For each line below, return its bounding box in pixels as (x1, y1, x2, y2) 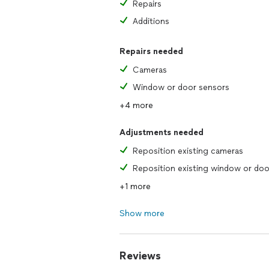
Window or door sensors (133, 82, 229, 92)
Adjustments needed (119, 127, 204, 138)
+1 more (119, 181, 151, 192)
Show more (119, 208, 165, 219)
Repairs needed (119, 46, 183, 56)
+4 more (119, 100, 153, 110)
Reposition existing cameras (133, 146, 243, 156)
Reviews (119, 249, 161, 262)
